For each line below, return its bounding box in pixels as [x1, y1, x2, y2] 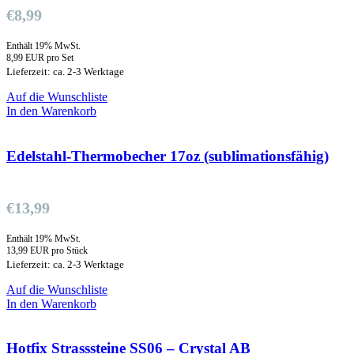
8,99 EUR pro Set [6, 51, 73, 63]
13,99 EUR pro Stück [6, 244, 88, 256]
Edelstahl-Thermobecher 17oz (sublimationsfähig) [6, 147, 329, 164]
